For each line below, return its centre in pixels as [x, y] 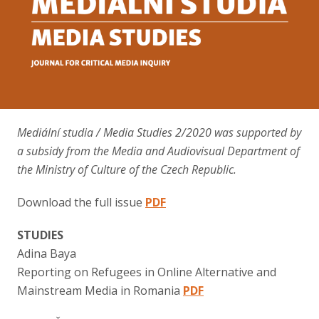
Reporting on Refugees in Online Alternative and [147, 272]
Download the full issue [81, 202]
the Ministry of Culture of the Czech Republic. [127, 169]
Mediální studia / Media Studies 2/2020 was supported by [159, 132]
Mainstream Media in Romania [100, 290]
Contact [43, 16]
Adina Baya [47, 253]
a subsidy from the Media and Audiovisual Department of [158, 151]
